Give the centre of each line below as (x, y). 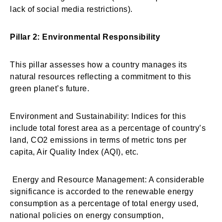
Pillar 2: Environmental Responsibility (85, 37)
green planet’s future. (50, 88)
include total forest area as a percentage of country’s (108, 128)
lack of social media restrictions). (71, 9)
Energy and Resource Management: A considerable (107, 180)
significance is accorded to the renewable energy (102, 192)
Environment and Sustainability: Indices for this (98, 116)
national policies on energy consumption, (87, 215)
